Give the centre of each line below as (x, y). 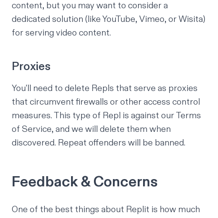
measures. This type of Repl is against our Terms (106, 115)
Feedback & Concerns (85, 182)
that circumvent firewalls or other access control (106, 102)
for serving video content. (61, 33)
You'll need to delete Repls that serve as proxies (105, 88)
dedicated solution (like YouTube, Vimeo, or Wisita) (109, 19)
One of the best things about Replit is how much (106, 209)
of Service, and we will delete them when (91, 129)
